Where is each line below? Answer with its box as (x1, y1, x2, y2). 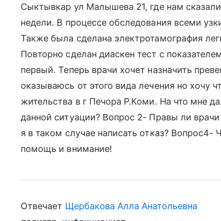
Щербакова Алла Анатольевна (65, 201, 197, 211)
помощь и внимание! (21, 144, 112, 154)
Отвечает (21, 201, 65, 211)
